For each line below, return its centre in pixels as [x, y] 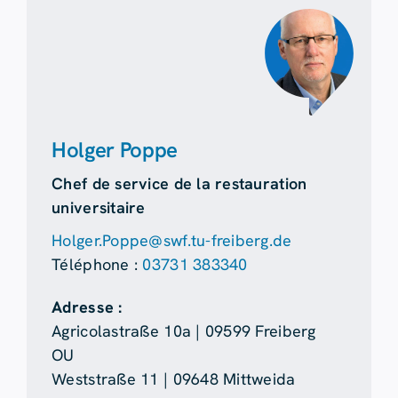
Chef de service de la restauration [179, 184]
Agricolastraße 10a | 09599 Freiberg [184, 331]
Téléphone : [97, 265]
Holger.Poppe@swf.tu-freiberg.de [172, 241]
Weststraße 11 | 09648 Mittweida [174, 379]
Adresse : [87, 307]
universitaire [99, 208]
